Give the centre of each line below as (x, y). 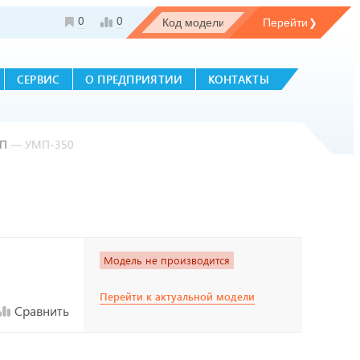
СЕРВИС (38, 79)
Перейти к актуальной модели (177, 297)
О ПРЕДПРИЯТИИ (134, 79)
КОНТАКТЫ (238, 79)
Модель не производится (167, 260)
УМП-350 (49, 144)
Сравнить (42, 311)
